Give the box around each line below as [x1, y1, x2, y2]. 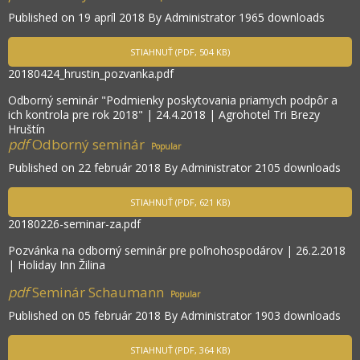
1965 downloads [239, 10, 325, 26]
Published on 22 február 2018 [8, 160, 164, 176]
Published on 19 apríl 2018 [8, 10, 148, 26]
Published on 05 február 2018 [8, 308, 164, 324]
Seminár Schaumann [32, 283, 164, 302]
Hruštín [8, 121, 45, 137]
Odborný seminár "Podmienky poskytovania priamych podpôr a [8, 92, 337, 108]
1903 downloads [255, 308, 341, 324]
